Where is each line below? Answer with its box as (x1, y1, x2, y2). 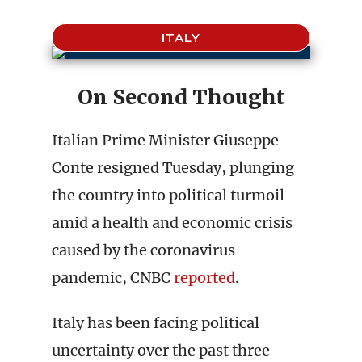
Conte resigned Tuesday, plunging (52, 158, 294, 177)
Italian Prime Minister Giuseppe (52, 131, 279, 149)
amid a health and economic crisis (52, 213, 293, 232)
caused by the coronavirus (52, 241, 235, 259)
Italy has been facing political (52, 314, 259, 332)
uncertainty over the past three (52, 341, 270, 360)
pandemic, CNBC (52, 268, 174, 287)
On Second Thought (77, 84, 285, 110)
